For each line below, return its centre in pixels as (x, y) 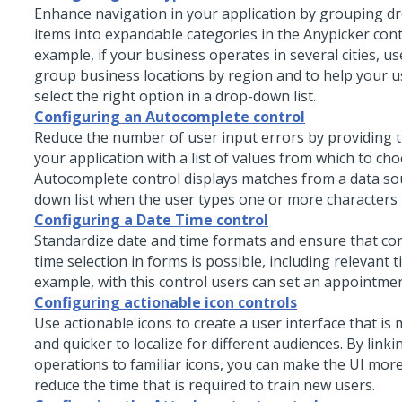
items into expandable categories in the (169, 35)
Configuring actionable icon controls (166, 303)
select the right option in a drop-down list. (175, 96)
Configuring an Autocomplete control (170, 117)
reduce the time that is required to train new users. (205, 385)
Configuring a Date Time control (151, 220)
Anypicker (336, 35)
